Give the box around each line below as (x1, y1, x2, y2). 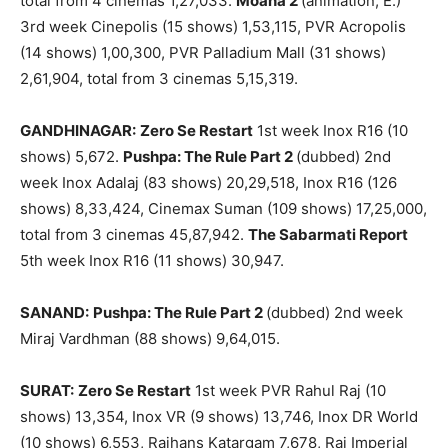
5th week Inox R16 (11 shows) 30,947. (20, 251, 284, 271)
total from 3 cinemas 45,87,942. (20, 225, 248, 245)
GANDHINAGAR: (20, 121, 136, 141)
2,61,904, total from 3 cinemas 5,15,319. (20, 69, 298, 89)
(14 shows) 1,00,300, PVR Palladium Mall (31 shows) (20, 43, 386, 63)
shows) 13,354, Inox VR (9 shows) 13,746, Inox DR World (20, 407, 418, 427)
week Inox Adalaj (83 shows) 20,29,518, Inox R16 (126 (20, 173, 397, 193)
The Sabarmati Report (248, 225, 408, 245)
